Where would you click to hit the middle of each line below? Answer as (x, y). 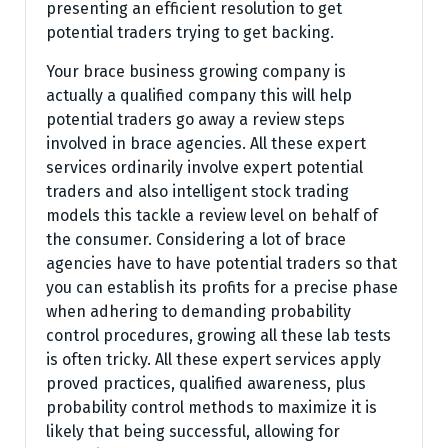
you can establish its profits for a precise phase (222, 287)
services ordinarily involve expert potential (204, 167)
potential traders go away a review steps (195, 119)
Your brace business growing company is (196, 71)
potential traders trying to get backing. (190, 32)
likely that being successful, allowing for (193, 431)
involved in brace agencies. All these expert (206, 143)
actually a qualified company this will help (199, 95)
